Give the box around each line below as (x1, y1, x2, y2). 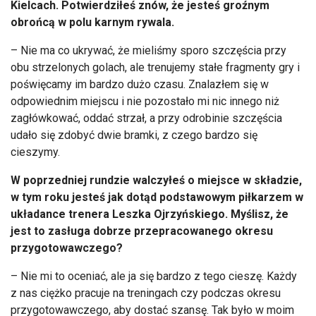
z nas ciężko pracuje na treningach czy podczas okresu (11, 286, 281, 300)
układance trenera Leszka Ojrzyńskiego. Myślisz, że (11, 207, 288, 221)
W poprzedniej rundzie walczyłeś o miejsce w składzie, (11, 173, 302, 187)
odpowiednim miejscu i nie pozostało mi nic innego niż (11, 94, 279, 108)
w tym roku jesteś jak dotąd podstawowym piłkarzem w (11, 190, 303, 204)
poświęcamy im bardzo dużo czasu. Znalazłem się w (11, 77, 269, 91)
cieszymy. (11, 145, 60, 159)
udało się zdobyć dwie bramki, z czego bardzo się (11, 128, 257, 142)
